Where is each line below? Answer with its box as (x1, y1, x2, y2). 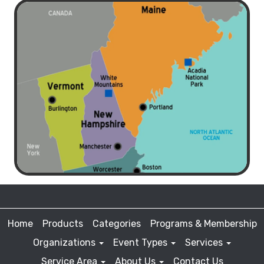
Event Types (113, 237, 170, 248)
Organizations (33, 237, 98, 248)
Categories (92, 218, 141, 229)
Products (42, 218, 83, 229)
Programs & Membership (150, 218, 257, 229)
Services (185, 237, 225, 248)
